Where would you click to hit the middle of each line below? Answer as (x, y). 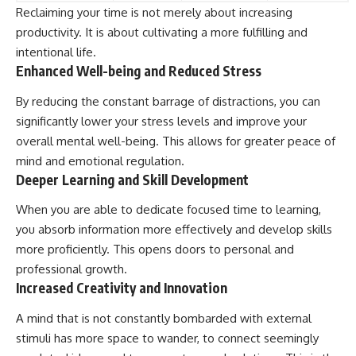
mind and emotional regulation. (100, 161)
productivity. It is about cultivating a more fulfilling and (162, 33)
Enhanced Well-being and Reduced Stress (139, 71)
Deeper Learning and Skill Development (132, 179)
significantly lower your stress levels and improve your (161, 121)
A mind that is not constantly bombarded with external (164, 318)
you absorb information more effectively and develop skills (174, 230)
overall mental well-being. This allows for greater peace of (176, 141)
